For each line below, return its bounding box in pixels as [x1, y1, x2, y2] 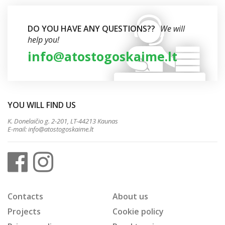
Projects [8, 206, 41, 217]
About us [113, 191, 148, 202]
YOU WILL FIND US [8, 99, 76, 110]
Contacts [8, 191, 43, 202]
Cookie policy [113, 206, 164, 217]
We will [160, 23, 185, 34]
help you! [28, 34, 59, 45]
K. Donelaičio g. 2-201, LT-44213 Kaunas [8, 117, 118, 126]
